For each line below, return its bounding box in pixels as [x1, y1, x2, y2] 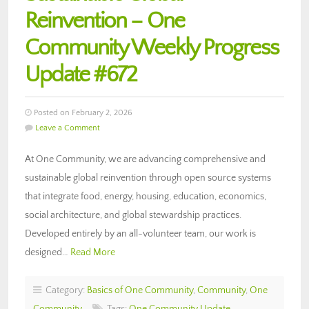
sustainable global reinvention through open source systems [25, 172, 271, 183]
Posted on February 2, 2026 [32, 108, 132, 117]
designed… [25, 246, 70, 258]
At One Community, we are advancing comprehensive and [25, 153, 266, 165]
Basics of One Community [87, 284, 193, 296]
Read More [70, 246, 115, 258]
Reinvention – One [25, 8, 185, 34]
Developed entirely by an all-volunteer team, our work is [25, 228, 256, 239]
